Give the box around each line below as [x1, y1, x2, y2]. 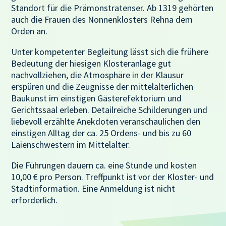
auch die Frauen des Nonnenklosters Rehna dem [11, 13, 193, 25]
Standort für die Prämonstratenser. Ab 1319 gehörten [11, 2, 214, 14]
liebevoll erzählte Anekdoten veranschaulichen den [11, 115, 201, 127]
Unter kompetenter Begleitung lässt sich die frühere [11, 45, 209, 58]
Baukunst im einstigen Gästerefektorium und [11, 92, 182, 104]
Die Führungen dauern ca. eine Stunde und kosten [11, 159, 197, 171]
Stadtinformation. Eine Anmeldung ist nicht [11, 182, 176, 194]
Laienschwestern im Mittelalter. [11, 138, 131, 150]
